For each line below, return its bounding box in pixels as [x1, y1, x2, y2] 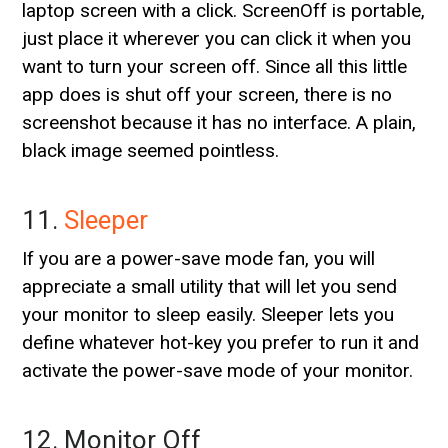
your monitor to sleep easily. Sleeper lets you [22, 302, 395, 326]
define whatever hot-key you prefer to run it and [22, 330, 420, 354]
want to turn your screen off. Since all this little [22, 54, 408, 78]
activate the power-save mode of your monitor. [22, 358, 414, 382]
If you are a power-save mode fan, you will [22, 246, 376, 270]
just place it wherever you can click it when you [22, 26, 412, 50]
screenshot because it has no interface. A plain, [22, 110, 417, 134]
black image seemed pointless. [22, 138, 280, 162]
